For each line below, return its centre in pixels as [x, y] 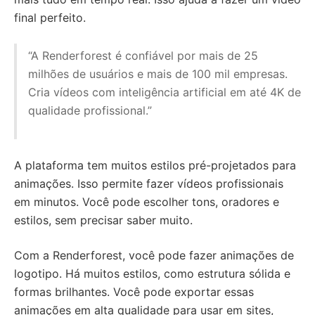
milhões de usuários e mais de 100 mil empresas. [158, 74]
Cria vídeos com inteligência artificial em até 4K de [165, 92]
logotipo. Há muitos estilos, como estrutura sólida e [152, 274]
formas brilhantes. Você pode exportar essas [134, 292]
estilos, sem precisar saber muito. [103, 220]
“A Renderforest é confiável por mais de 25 [143, 56]
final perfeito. [50, 18]
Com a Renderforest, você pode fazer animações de [154, 255]
